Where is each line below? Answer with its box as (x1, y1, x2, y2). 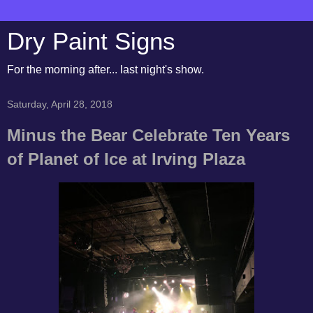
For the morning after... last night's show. (7, 64, 204, 75)
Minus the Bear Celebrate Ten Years (7, 126, 290, 145)
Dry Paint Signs (7, 28, 175, 54)
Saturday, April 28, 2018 (7, 99, 112, 110)
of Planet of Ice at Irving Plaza (7, 150, 245, 168)
